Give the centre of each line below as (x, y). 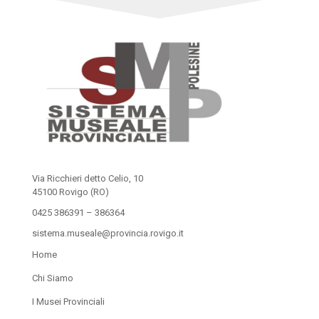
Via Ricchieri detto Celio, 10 (87, 179)
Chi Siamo (52, 278)
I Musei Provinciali (68, 302)
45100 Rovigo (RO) (70, 192)
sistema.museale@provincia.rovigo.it (108, 234)
